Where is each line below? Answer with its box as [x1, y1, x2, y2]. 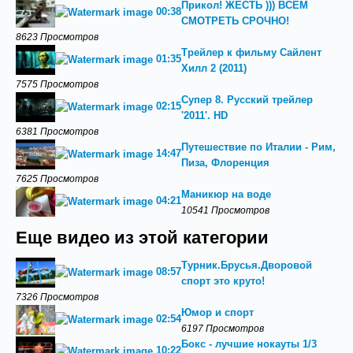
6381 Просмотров [16, 126, 98, 136]
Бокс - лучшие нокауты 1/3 [181, 338, 317, 350]
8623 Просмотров [16, 32, 98, 42]
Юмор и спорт [181, 307, 254, 318]
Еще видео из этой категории [16, 229, 269, 247]
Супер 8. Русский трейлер [181, 94, 313, 106]
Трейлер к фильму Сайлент [181, 46, 321, 58]
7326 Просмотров [16, 292, 98, 302]
